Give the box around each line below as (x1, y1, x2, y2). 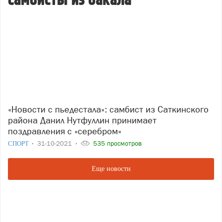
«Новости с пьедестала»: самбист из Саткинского (8, 104, 17, 114)
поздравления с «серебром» (8, 125, 121, 136)
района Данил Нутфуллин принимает (8, 114, 157, 125)
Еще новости (91, 165, 131, 172)
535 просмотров (91, 139, 142, 147)
